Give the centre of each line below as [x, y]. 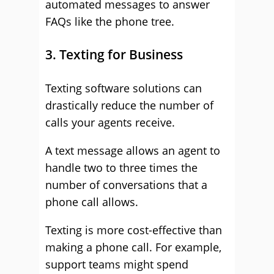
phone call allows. [92, 202]
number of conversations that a [126, 185]
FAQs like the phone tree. [110, 21]
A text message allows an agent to [133, 150]
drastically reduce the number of [129, 105]
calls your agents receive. [110, 122]
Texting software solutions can [124, 88]
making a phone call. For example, [133, 247]
